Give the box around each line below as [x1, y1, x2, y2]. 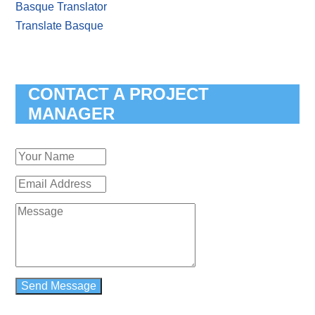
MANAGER [28, 103, 115, 123]
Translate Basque [15, 19, 104, 32]
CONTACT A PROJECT [28, 84, 210, 103]
